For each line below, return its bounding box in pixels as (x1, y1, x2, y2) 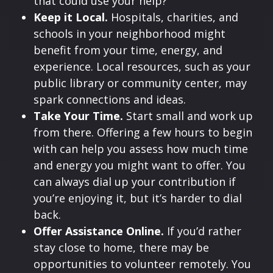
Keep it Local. (34, 9, 108, 24)
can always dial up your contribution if (34, 174, 236, 189)
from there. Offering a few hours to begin (34, 124, 252, 140)
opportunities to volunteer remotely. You (34, 256, 251, 271)
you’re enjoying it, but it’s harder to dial (34, 190, 242, 205)
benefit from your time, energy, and (34, 42, 222, 57)
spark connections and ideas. (34, 91, 186, 107)
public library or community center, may (34, 75, 247, 90)
